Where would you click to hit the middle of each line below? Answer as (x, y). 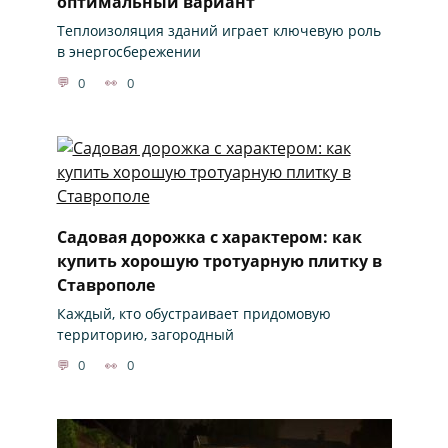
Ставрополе (105, 284)
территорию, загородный (145, 334)
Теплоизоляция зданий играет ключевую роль (218, 31)
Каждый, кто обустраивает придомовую (193, 313)
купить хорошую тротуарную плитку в (219, 260)
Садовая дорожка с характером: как (209, 236)
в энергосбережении (128, 52)
